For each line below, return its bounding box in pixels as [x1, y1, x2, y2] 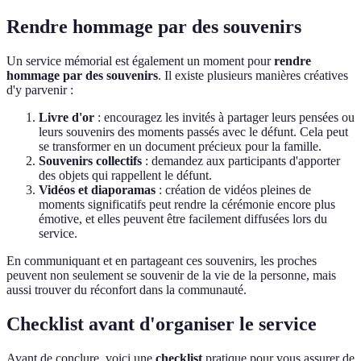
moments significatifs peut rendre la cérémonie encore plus [39, 197, 335, 212]
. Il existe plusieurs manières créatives [158, 68, 348, 83]
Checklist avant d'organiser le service [6, 313, 317, 334]
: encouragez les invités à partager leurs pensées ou [94, 110, 355, 125]
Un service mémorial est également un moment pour [6, 54, 274, 68]
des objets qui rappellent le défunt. [39, 168, 212, 183]
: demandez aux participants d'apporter [142, 154, 340, 168]
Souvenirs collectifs [39, 154, 142, 168]
